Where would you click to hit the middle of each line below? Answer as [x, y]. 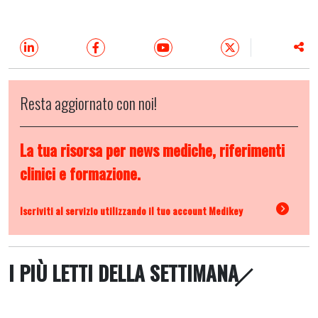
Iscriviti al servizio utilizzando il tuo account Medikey [131, 210]
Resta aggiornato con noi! [88, 103]
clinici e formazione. [80, 173]
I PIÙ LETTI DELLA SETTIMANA [124, 273]
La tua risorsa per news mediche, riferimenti [152, 150]
